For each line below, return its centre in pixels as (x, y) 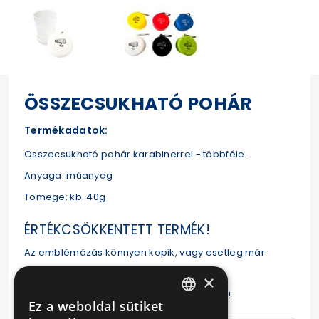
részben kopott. (62, 274)
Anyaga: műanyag (69, 176)
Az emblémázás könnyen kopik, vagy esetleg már (145, 253)
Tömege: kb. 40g (65, 197)
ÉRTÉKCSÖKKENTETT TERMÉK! (117, 230)
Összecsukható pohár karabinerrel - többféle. (136, 155)
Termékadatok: (66, 131)
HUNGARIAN (193, 310)
